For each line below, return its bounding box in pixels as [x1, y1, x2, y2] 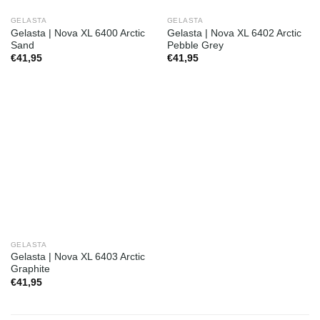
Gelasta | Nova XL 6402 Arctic [166, 27, 301, 39]
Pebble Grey [166, 39, 224, 51]
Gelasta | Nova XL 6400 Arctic [10, 27, 145, 39]
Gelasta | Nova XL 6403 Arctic [10, 251, 145, 263]
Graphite [10, 264, 50, 275]
